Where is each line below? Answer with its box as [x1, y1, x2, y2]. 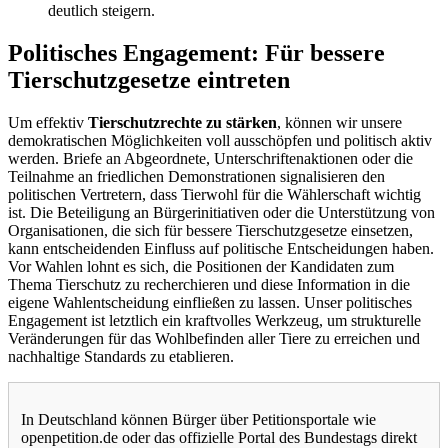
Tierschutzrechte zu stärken [88, 114, 277, 132]
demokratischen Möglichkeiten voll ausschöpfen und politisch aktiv [8, 132, 432, 150]
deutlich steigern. [48, 2, 155, 20]
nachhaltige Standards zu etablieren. [8, 348, 234, 366]
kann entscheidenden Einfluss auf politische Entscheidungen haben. [8, 240, 434, 258]
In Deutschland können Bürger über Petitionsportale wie [21, 411, 376, 429]
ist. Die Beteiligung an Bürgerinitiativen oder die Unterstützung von [8, 204, 435, 222]
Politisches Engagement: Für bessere [8, 40, 385, 67]
